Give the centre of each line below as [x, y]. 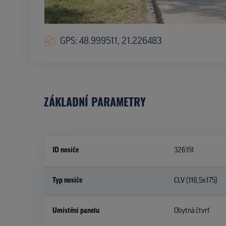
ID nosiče [66, 150]
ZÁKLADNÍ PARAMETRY [95, 101]
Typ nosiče [67, 181]
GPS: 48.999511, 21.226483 [110, 42]
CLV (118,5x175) [196, 181]
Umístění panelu [76, 211]
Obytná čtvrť [192, 211]
